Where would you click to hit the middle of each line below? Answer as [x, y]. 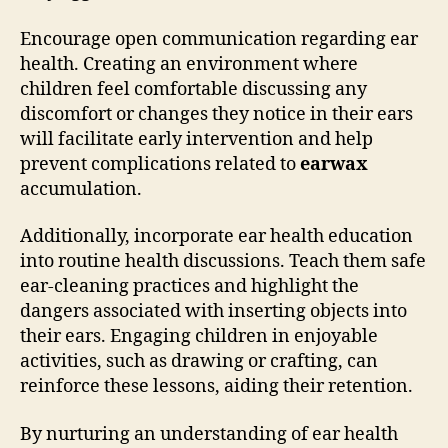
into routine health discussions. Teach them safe [223, 261]
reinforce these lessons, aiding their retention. [216, 386]
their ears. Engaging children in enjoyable [199, 336]
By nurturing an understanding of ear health [209, 434]
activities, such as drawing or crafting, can [199, 361]
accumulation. [81, 189]
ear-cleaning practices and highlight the [189, 286]
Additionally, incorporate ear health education [216, 236]
